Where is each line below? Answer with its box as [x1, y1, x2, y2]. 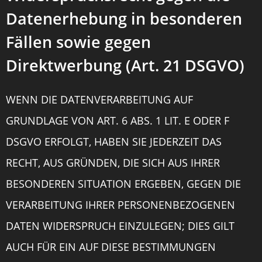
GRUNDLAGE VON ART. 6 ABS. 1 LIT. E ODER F [6, 113, 229, 127]
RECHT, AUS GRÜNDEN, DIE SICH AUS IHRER [6, 156, 220, 170]
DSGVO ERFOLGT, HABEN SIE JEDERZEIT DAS [6, 135, 222, 149]
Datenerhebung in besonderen [6, 8, 242, 29]
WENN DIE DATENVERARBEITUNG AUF [6, 92, 193, 106]
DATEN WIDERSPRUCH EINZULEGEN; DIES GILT [6, 219, 235, 233]
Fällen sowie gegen [6, 31, 151, 53]
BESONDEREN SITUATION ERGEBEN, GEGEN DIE [6, 177, 241, 191]
